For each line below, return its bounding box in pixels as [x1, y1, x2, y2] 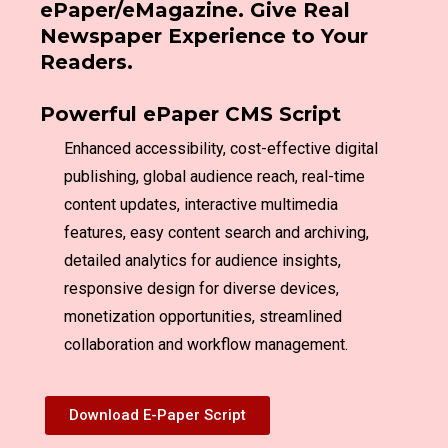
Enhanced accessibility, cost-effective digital [64, 139, 378, 159]
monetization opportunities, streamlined [64, 307, 342, 327]
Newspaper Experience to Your [40, 24, 368, 49]
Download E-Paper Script [69, 406, 246, 425]
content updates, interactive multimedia [64, 195, 338, 215]
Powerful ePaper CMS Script [40, 102, 341, 127]
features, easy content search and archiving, [64, 223, 369, 243]
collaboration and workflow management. [64, 335, 348, 355]
